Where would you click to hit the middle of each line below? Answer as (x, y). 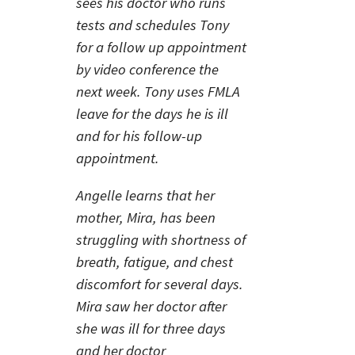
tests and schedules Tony (153, 25)
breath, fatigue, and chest (155, 261)
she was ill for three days (151, 328)
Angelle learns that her (145, 195)
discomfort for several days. (160, 284)
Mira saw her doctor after (151, 306)
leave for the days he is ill (152, 114)
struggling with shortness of (161, 239)
